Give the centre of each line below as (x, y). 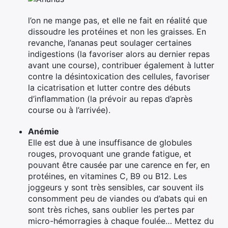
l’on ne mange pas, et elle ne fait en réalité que (118, 20)
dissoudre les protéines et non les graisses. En (117, 31)
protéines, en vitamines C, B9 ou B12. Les (107, 176)
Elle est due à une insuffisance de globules (110, 142)
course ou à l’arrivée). (69, 110)
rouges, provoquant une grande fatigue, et (110, 153)
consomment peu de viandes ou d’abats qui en (118, 198)
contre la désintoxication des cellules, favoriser (119, 76)
